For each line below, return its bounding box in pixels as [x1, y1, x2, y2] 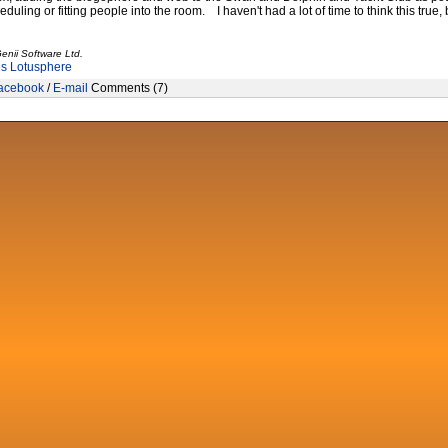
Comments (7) [87, 81, 168, 95]
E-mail [52, 81, 88, 95]
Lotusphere [9, 60, 72, 74]
